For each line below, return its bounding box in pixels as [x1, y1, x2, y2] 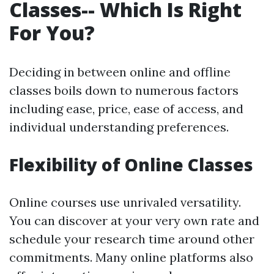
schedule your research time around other [9, 231, 254, 246]
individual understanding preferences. [9, 119, 229, 135]
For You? [9, 20, 95, 46]
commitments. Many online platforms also [9, 250, 253, 265]
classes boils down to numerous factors [9, 83, 239, 98]
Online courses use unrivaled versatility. [9, 194, 241, 210]
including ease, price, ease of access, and [9, 101, 243, 116]
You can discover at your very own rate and [9, 213, 259, 228]
